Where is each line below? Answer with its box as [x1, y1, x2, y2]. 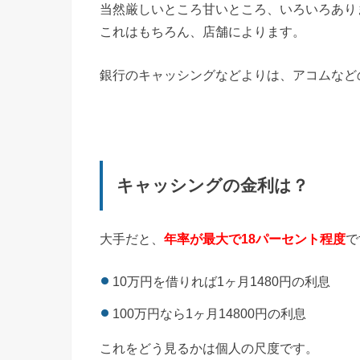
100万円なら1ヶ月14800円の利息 [112, 306, 307, 321]
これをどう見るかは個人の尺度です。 [100, 340, 318, 355]
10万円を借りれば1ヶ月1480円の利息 [112, 273, 331, 288]
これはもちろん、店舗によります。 [100, 23, 305, 39]
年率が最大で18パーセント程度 [164, 231, 346, 247]
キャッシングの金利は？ [117, 175, 309, 195]
